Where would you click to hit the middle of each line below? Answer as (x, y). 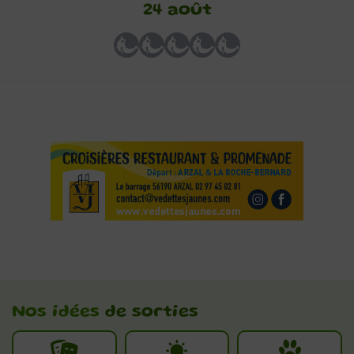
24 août (177, 10)
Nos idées (58, 312)
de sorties (152, 312)
